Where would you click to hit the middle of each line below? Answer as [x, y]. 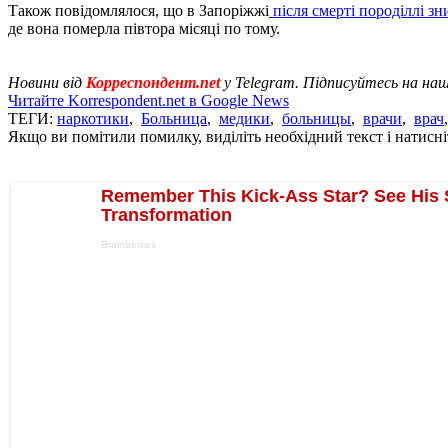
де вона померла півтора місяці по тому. [144, 28]
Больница [174, 118]
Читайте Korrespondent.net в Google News [148, 100]
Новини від [47, 82]
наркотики [93, 118]
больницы [316, 118]
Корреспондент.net [153, 82]
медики [244, 118]
